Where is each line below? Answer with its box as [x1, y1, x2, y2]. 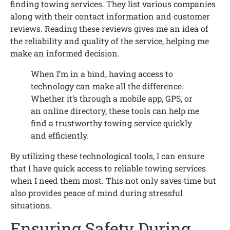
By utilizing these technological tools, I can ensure [10, 150, 204, 162]
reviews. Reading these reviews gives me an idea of [10, 23, 208, 34]
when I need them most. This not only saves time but [10, 175, 216, 186]
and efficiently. [31, 130, 89, 141]
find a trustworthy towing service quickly [31, 118, 192, 129]
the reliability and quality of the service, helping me [10, 35, 209, 47]
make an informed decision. [10, 48, 120, 59]
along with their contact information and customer [10, 11, 210, 22]
